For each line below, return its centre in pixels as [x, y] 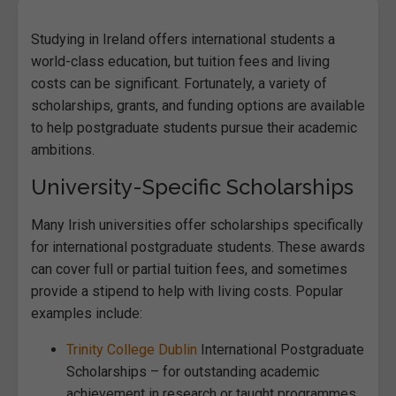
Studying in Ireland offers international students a [183, 40]
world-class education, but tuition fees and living [180, 62]
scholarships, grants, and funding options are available [198, 106]
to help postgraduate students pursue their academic [194, 128]
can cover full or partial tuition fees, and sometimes [189, 270]
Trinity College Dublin [132, 350]
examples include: [87, 314]
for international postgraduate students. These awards [198, 247]
